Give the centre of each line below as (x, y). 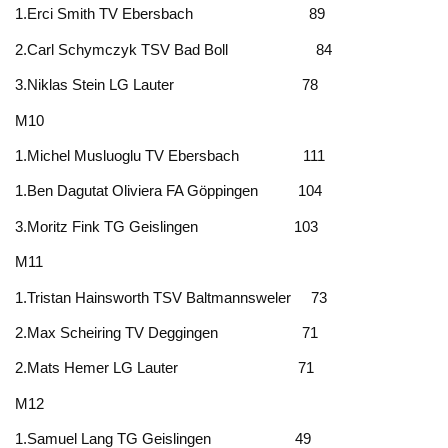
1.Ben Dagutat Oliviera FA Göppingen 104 (169, 191)
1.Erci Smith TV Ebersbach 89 (170, 14)
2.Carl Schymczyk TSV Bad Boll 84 (174, 49)
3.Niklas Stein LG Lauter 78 (167, 85)
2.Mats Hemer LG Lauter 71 (165, 368)
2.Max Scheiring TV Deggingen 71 (167, 332)
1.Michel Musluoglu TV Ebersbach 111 (170, 156)
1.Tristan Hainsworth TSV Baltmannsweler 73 (171, 297)
